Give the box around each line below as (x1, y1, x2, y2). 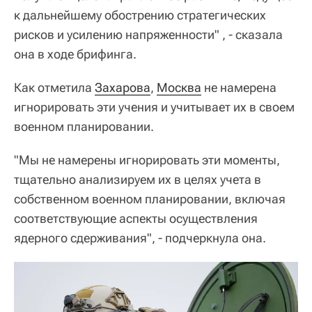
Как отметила (14, 79, 95, 95)
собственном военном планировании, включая (14, 191, 286, 206)
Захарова (95, 79, 150, 95)
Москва (157, 79, 201, 95)
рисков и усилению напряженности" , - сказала (14, 26, 283, 42)
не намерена (201, 79, 276, 95)
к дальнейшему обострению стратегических (14, 7, 266, 22)
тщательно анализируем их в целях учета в (14, 171, 261, 187)
